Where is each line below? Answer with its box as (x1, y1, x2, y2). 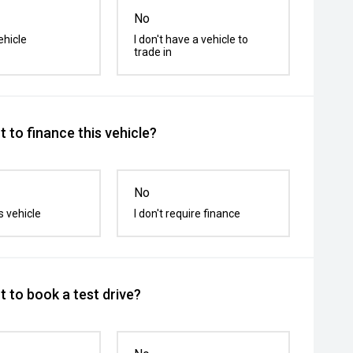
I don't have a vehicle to (134, 33, 249, 46)
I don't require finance (134, 207, 241, 220)
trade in (134, 46, 173, 58)
